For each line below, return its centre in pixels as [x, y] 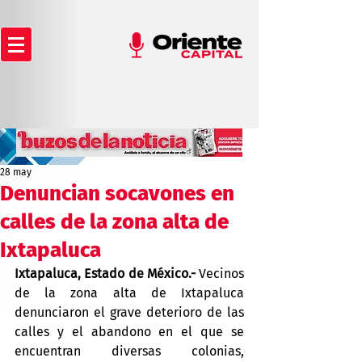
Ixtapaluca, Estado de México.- [107, 274]
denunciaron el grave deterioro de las [129, 312]
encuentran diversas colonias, [129, 351]
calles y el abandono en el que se [129, 332]
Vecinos [221, 274]
